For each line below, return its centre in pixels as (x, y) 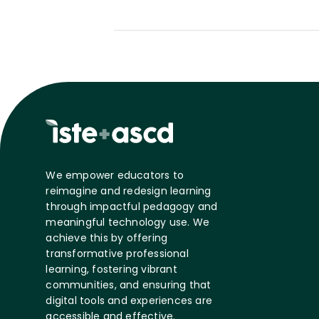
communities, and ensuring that (129, 284)
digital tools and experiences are (129, 300)
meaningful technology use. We (128, 222)
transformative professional (117, 253)
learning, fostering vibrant (111, 269)
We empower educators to (115, 175)
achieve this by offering (107, 237)
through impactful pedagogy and (132, 206)
